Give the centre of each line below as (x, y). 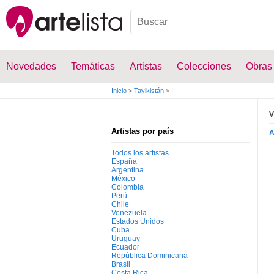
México (123, 179)
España (124, 161)
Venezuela (129, 213)
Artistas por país (143, 131)
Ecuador (125, 247)
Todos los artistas (140, 153)
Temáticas (93, 66)
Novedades (31, 66)
